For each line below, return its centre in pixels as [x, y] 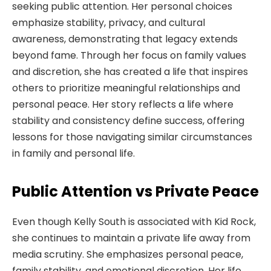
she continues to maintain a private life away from [131, 238]
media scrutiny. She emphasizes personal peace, [128, 255]
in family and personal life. [73, 153]
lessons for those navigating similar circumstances [132, 137]
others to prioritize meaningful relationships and [126, 88]
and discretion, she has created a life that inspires [130, 71]
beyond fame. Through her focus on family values [129, 55]
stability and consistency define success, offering [128, 120]
